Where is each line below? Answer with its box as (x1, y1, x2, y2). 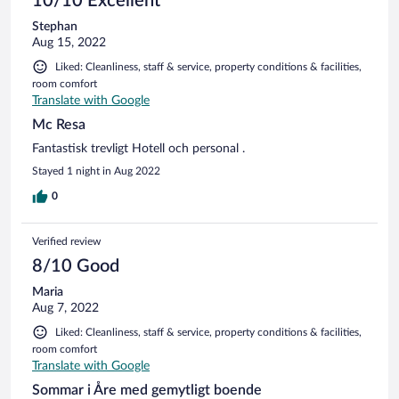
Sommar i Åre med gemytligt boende (32, 382, 262, 397)
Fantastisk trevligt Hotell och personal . (32, 142, 245, 155)
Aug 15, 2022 (32, 36, 106, 49)
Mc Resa (32, 117, 85, 132)
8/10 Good (32, 256, 119, 275)
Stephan (32, 20, 77, 33)
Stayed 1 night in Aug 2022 (32, 165, 160, 176)
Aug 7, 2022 (32, 301, 99, 314)
